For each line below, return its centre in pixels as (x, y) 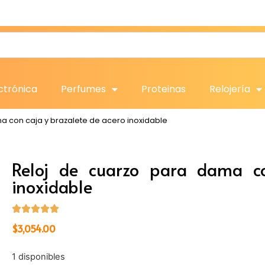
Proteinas (164, 89)
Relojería (230, 89)
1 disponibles (39, 256)
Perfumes (83, 89)
